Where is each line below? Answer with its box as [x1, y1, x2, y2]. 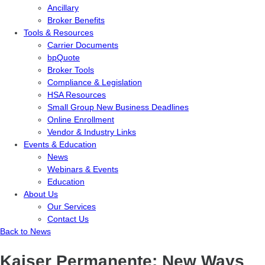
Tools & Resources [24, 28, 93, 37]
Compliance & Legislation [47, 77, 142, 87]
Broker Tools [47, 65, 94, 75]
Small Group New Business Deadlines [47, 102, 189, 112]
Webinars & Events [47, 164, 118, 174]
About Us [24, 189, 58, 199]
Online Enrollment [47, 115, 114, 124]
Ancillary [47, 3, 79, 12]
